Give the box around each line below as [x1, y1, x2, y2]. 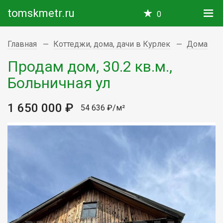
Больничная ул [7, 74, 111, 92]
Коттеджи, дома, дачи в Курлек [53, 39, 170, 49]
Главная [7, 39, 37, 49]
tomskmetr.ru [7, 7, 75, 19]
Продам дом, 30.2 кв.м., [7, 57, 172, 75]
